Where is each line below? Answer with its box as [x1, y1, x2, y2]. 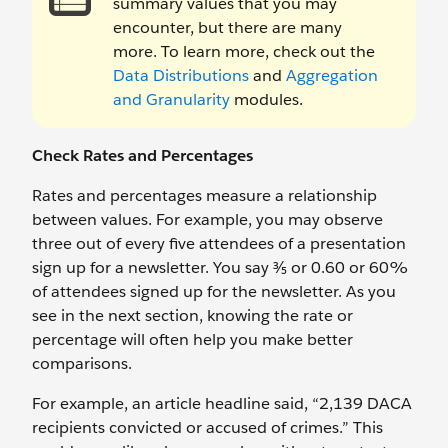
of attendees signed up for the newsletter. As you [32, 281, 396, 302]
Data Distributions [113, 65, 249, 86]
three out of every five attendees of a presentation [32, 233, 406, 254]
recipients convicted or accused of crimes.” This [32, 417, 383, 438]
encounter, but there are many [113, 17, 342, 38]
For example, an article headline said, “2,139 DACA [32, 393, 412, 414]
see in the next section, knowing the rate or [32, 305, 353, 326]
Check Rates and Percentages [32, 145, 253, 166]
